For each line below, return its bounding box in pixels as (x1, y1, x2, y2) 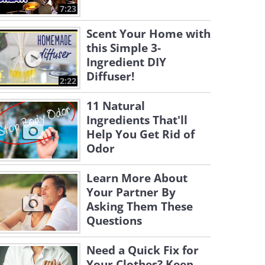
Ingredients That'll (86, 112, 188, 128)
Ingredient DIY (86, 54, 166, 70)
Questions (86, 213, 142, 228)
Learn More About (86, 170, 188, 186)
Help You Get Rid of (86, 127, 195, 142)
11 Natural (86, 98, 145, 114)
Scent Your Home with (86, 26, 211, 41)
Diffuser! (86, 69, 134, 84)
